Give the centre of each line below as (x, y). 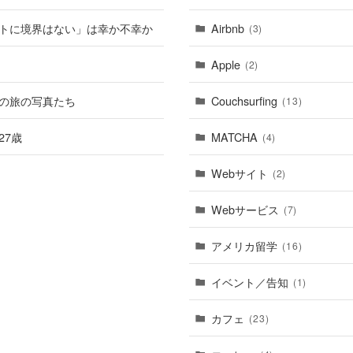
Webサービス (245, 209)
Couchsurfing (244, 100)
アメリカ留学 (244, 245)
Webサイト (240, 173)
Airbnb (228, 28)
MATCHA (234, 137)
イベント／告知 (250, 282)
